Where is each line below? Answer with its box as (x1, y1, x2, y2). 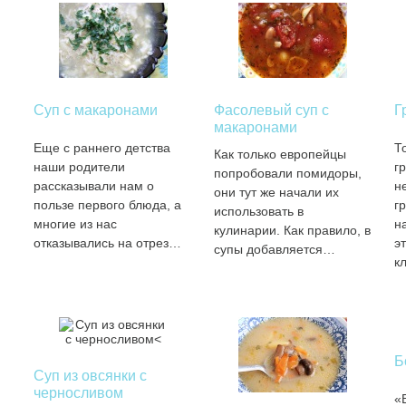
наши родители (33, 159, 125, 174)
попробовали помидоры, (213, 166, 362, 180)
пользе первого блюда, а (33, 198, 181, 212)
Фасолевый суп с (213, 102, 329, 118)
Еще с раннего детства (33, 140, 170, 155)
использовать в (213, 204, 304, 218)
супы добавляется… (213, 242, 335, 256)
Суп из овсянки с (33, 368, 147, 383)
